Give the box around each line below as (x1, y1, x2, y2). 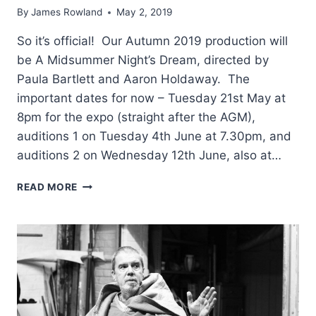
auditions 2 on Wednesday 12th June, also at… (17, 148, 281, 163)
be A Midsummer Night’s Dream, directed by (17, 53, 269, 68)
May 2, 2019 (116, 6, 173, 18)
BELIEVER (77, 193, 126, 205)
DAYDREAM (77, 178, 135, 190)
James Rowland (31, 6, 103, 18)
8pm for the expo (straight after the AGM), (17, 110, 255, 125)
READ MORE (17, 181, 78, 193)
